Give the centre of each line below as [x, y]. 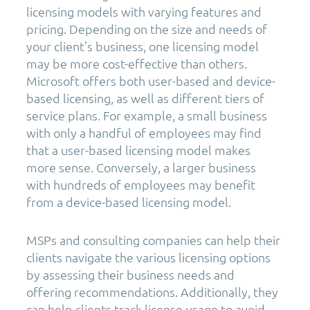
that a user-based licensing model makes [138, 149]
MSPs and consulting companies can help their [153, 239]
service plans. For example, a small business [147, 115]
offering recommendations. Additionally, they [152, 291]
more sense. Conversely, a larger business [141, 167]
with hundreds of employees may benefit [141, 184]
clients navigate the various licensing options [148, 257]
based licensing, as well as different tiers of [145, 98]
